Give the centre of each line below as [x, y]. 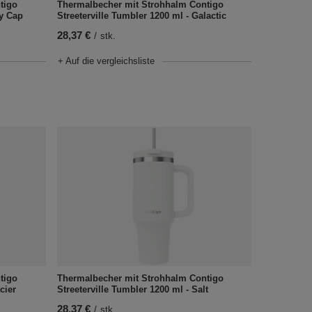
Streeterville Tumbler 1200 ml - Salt [132, 289]
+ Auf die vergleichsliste [106, 61]
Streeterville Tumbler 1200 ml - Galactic [141, 15]
